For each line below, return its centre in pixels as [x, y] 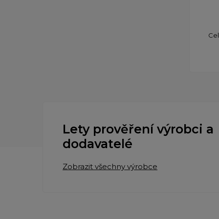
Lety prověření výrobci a [138, 129]
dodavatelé [98, 144]
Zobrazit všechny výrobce [110, 167]
